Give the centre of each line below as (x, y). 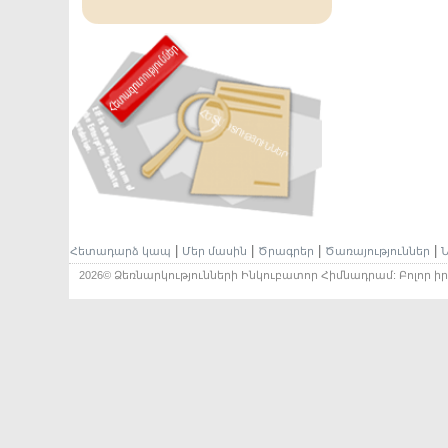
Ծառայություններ (377, 251)
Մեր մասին (214, 251)
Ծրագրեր (285, 251)
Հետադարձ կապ (120, 251)
